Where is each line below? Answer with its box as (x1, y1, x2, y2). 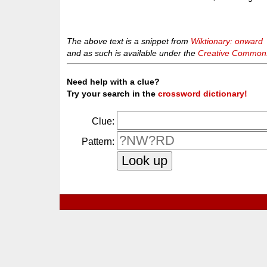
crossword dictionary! (158, 89, 248, 99)
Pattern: (82, 136, 115, 147)
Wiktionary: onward (191, 36, 263, 46)
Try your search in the (67, 89, 159, 99)
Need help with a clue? (67, 77, 160, 87)
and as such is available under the (67, 48, 198, 58)
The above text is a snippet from (67, 36, 191, 46)
